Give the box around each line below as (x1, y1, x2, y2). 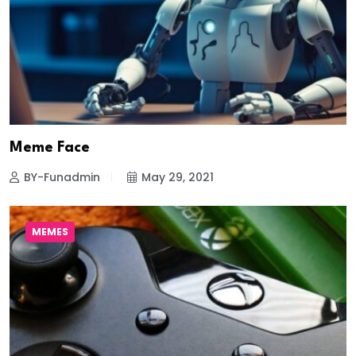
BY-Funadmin (24, 168, 100, 185)
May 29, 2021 (141, 168, 214, 185)
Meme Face (10, 140, 90, 155)
